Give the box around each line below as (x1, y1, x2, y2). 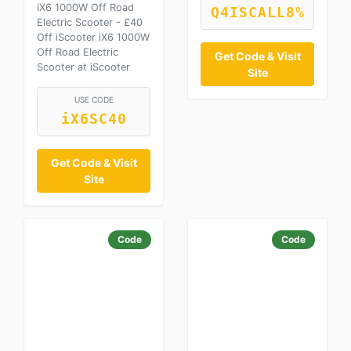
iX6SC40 (60, 111, 127, 127)
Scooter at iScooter (37, 61, 130, 73)
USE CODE (74, 95, 114, 104)
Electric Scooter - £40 (37, 16, 143, 28)
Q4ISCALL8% (210, 5, 305, 21)
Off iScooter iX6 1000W (37, 31, 150, 43)
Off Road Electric (37, 46, 118, 58)
